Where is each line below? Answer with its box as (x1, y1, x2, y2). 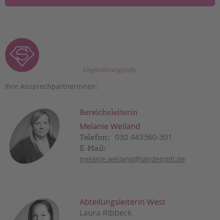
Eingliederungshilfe (82, 65, 136, 75)
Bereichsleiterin (80, 108, 138, 117)
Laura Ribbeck (80, 207, 132, 219)
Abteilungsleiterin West (80, 196, 165, 208)
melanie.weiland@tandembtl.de (80, 154, 185, 164)
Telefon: (80, 133, 110, 142)
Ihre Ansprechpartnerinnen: (5, 82, 98, 91)
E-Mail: (80, 143, 106, 153)
